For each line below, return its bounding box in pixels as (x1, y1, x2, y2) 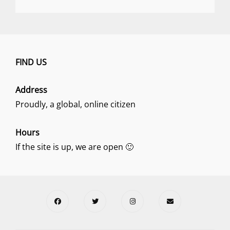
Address (15, 84, 47, 95)
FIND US (15, 56, 47, 68)
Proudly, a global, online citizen (15, 99, 136, 110)
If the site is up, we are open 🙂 (15, 141, 133, 152)
